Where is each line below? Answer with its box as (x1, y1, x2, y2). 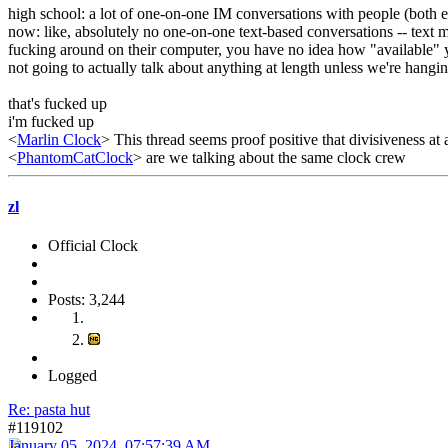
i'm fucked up (8, 112, 94, 130)
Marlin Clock (17, 130, 101, 148)
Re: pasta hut (8, 401, 90, 419)
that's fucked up (8, 94, 107, 112)
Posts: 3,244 (48, 291, 125, 309)
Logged (48, 367, 97, 385)
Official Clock (48, 237, 138, 255)
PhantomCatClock (17, 148, 133, 166)
